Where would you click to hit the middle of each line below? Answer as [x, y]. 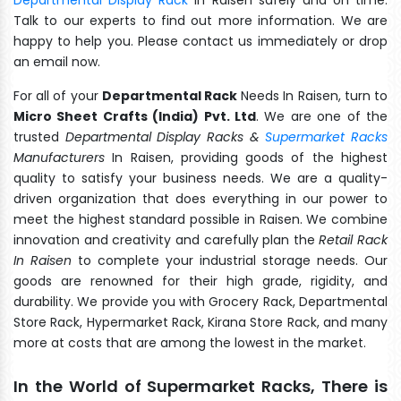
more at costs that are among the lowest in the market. [190, 342]
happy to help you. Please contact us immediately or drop [200, 41]
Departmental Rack [170, 95]
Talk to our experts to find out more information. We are [200, 20]
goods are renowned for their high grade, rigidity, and [200, 281]
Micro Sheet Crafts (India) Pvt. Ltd [135, 116]
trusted [39, 137]
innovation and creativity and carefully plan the [166, 239]
